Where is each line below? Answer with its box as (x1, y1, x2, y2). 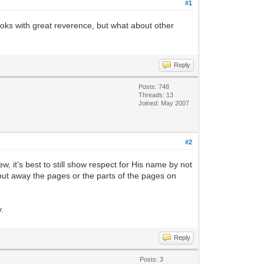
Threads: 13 (138, 91, 174, 98)
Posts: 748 (138, 83, 170, 90)
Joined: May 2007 (138, 100, 190, 107)
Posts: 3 (140, 256, 164, 263)
